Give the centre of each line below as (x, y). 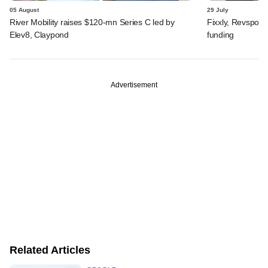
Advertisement (134, 85)
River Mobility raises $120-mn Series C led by (92, 22)
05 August (24, 10)
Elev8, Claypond (39, 34)
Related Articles (50, 250)
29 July (218, 10)
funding (221, 34)
